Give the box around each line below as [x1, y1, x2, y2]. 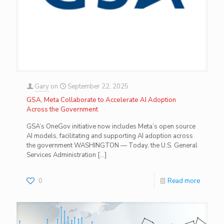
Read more [167, 176, 200, 185]
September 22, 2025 [67, 81, 128, 91]
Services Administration [26, 150, 96, 159]
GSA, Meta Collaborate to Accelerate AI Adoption [26, 95, 176, 104]
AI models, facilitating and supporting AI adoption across [26, 131, 193, 140]
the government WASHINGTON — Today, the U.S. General [26, 140, 197, 150]
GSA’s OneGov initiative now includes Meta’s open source [26, 121, 195, 131]
